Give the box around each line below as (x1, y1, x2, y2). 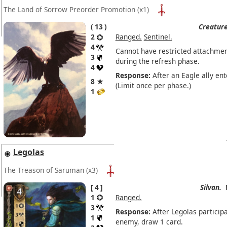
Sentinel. (143, 32, 172, 42)
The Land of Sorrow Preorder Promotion (4, 4, 135, 14)
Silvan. (200, 182, 221, 193)
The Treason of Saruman (4, 165, 84, 175)
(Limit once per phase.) (115, 81, 191, 91)
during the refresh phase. (115, 56, 200, 66)
